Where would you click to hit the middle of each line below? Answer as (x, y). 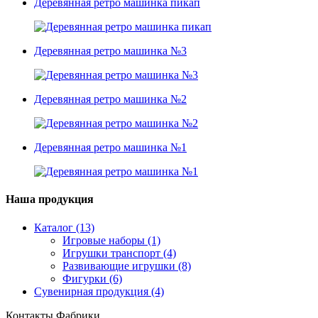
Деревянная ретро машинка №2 (110, 99)
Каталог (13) (64, 227)
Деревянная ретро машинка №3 (110, 50)
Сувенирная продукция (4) (99, 291)
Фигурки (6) (92, 278)
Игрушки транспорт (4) (119, 253)
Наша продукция (50, 199)
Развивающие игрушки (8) (127, 265)
